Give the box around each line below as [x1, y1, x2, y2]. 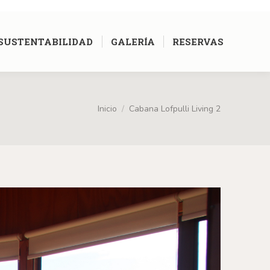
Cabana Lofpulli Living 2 [129, 103, 221, 115]
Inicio [98, 103, 117, 115]
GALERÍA [110, 35, 155, 48]
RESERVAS [172, 35, 224, 48]
